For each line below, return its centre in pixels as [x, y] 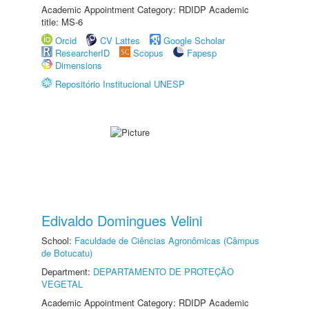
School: [58, 240]
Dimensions [79, 65]
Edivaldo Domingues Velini [122, 220]
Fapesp [202, 53]
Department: [67, 271]
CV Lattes [120, 40]
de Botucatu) [67, 253]
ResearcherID [84, 53]
